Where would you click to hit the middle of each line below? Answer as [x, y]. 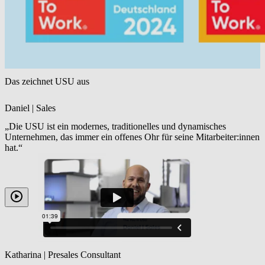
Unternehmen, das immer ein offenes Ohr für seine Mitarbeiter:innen [132, 137]
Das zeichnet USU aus [47, 82]
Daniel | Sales [30, 108]
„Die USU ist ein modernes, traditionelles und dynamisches [115, 126]
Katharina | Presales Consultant [63, 255]
